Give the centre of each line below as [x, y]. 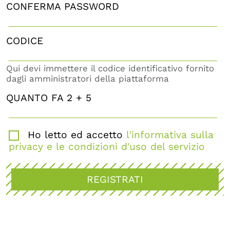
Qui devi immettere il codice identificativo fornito [110, 68]
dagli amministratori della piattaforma [88, 79]
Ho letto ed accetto [75, 135]
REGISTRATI [115, 180]
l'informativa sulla [170, 135]
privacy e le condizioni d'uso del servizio [107, 147]
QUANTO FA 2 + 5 [49, 98]
